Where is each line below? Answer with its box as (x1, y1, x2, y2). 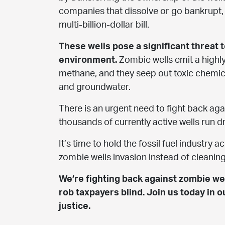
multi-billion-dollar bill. (59, 20, 151, 30)
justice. (59, 201, 94, 211)
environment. (59, 55, 119, 65)
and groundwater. (59, 82, 135, 92)
